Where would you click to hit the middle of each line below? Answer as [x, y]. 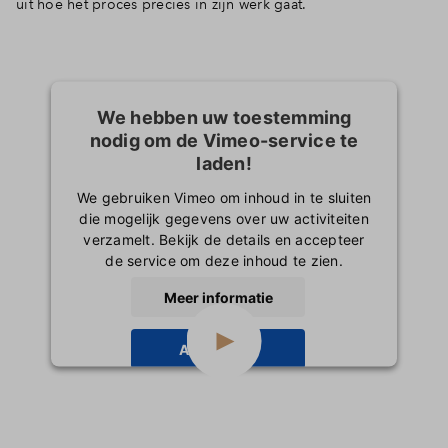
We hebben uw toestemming [224, 117]
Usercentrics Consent [267, 385]
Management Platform [224, 406]
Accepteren [218, 348]
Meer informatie [218, 296]
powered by [151, 385]
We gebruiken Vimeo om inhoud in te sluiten [224, 197]
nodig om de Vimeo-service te [224, 140]
